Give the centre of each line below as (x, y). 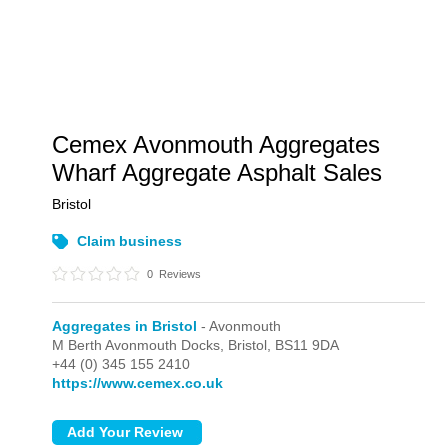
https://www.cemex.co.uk (138, 383)
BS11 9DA (307, 345)
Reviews (179, 274)
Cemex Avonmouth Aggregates (216, 144)
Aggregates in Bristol (125, 326)
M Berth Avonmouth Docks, (140, 345)
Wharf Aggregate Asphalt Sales (217, 172)
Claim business (130, 241)
